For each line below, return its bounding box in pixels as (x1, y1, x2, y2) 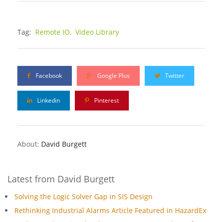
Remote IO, (35, 27, 73, 37)
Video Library (75, 27, 119, 37)
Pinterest (93, 96, 119, 105)
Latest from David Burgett (7, 173, 114, 185)
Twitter (164, 71, 184, 80)
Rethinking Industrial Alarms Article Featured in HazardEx (14, 206, 206, 216)
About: (17, 139, 41, 149)
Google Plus (96, 71, 130, 80)
